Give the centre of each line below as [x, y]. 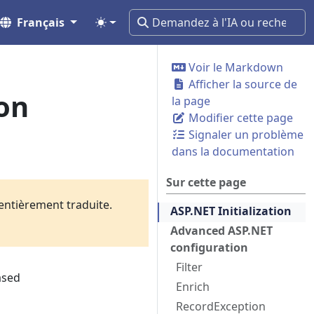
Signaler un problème [245, 135]
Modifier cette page [239, 118]
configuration [209, 247]
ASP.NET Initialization [231, 211]
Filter [189, 267]
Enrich [193, 287]
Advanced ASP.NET [221, 231]
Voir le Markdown [234, 67]
